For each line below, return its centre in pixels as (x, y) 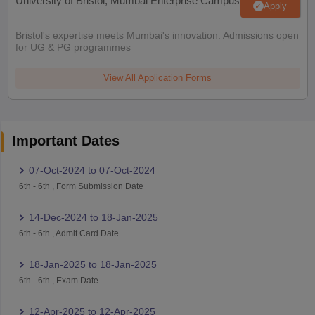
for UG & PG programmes (73, 47)
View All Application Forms (157, 77)
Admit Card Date (87, 233)
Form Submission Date (99, 186)
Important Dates (65, 140)
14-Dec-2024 (58, 217)
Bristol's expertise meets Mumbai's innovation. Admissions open (157, 35)
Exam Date (77, 280)
